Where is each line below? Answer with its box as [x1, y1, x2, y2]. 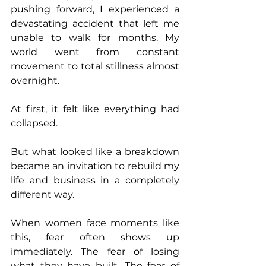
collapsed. [11, 118, 58, 129]
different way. [11, 189, 74, 201]
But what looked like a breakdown [11, 146, 179, 158]
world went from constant [11, 46, 179, 58]
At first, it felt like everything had [11, 103, 179, 115]
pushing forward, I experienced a [11, 4, 179, 15]
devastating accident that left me [11, 18, 179, 30]
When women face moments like [11, 217, 179, 229]
